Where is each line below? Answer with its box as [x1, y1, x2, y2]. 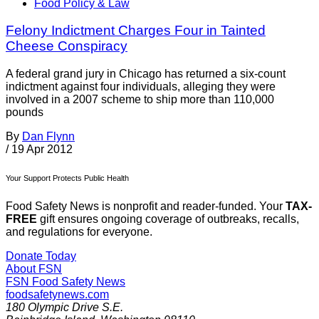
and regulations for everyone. [6, 226, 152, 239]
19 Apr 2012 [11, 143, 73, 156]
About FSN [6, 263, 62, 276]
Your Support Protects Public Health [6, 174, 129, 183]
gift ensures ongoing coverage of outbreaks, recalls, [37, 213, 299, 226]
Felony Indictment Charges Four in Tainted [6, 23, 266, 38]
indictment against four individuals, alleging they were [6, 80, 276, 93]
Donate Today [6, 250, 76, 263]
